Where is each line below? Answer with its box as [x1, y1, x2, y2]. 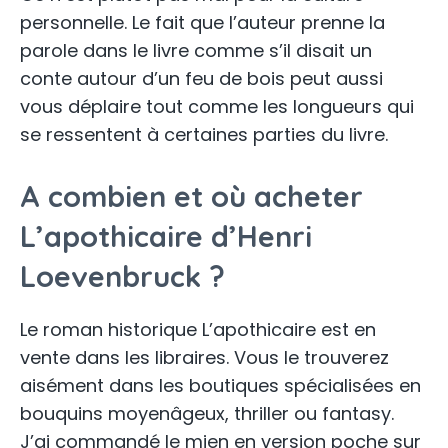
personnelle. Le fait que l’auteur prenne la [20, 10, 385, 36]
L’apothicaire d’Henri [20, 218, 312, 255]
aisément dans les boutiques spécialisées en [20, 373, 421, 399]
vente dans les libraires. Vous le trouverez [20, 345, 389, 371]
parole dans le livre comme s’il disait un [20, 38, 372, 64]
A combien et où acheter [20, 178, 363, 215]
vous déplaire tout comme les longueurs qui [20, 94, 414, 120]
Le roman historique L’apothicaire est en [20, 317, 376, 343]
